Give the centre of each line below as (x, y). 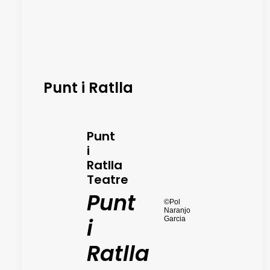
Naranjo (177, 210)
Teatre (108, 179)
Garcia (175, 218)
